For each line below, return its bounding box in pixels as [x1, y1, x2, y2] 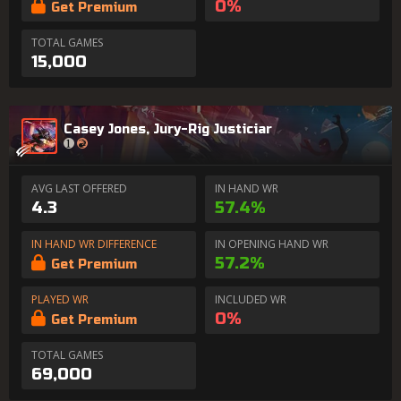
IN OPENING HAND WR [215, 236, 328, 252]
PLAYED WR [31, 292, 89, 307]
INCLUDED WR [215, 292, 286, 307]
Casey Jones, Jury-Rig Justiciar [64, 121, 272, 137]
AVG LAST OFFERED [31, 181, 127, 196]
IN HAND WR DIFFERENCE [31, 236, 157, 252]
